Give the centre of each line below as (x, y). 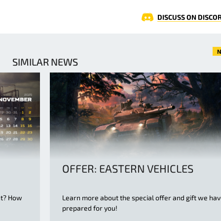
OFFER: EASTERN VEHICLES (128, 168)
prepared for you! (90, 208)
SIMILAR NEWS (45, 61)
